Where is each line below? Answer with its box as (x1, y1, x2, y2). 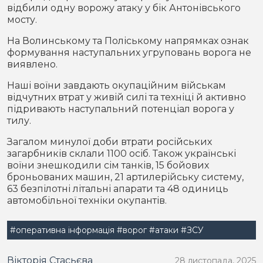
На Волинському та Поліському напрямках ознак (7, 35, 249, 46)
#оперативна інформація (10, 225, 114, 235)
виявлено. (7, 59, 58, 70)
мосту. (7, 14, 37, 25)
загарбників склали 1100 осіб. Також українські (7, 148, 236, 159)
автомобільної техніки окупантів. (7, 195, 167, 206)
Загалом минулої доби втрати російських (7, 136, 212, 147)
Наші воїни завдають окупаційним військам (7, 80, 226, 91)
